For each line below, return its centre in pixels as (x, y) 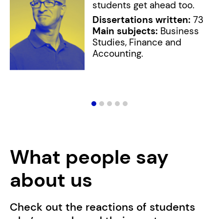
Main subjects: (125, 31)
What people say (89, 157)
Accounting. (118, 54)
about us (51, 180)
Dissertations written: (142, 20)
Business (179, 31)
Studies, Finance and (137, 43)
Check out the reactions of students (102, 207)
